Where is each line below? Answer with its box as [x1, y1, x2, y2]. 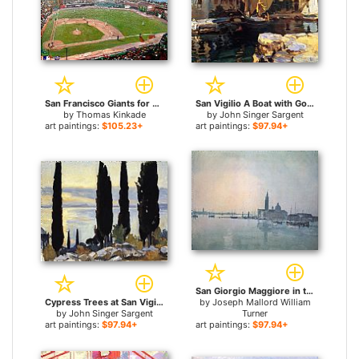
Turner [242, 308, 268, 319]
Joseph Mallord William [212, 296, 311, 308]
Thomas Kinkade [75, 109, 146, 120]
